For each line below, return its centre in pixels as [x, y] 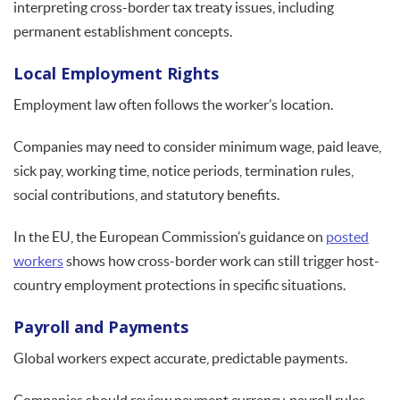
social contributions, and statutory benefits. [146, 195]
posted [347, 237]
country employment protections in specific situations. [179, 285]
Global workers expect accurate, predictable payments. [180, 358]
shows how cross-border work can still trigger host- [221, 261]
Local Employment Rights [116, 74]
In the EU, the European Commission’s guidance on [170, 237]
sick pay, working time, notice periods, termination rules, [183, 171]
